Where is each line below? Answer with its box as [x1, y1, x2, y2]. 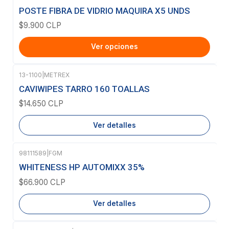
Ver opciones [91, 42, 138, 51]
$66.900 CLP [19, 177, 65, 187]
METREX [44, 71, 70, 79]
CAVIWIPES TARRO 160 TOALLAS [19, 84, 150, 95]
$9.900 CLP [19, 20, 61, 30]
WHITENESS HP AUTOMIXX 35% [19, 162, 145, 173]
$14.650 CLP [19, 99, 63, 109]
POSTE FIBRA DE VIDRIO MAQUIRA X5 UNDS [19, 5, 190, 16]
